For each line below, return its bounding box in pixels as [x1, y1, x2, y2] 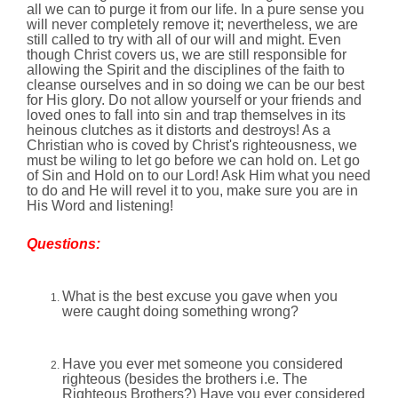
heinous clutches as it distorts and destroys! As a [27, 123, 330, 139]
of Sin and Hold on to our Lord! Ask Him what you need [27, 168, 370, 184]
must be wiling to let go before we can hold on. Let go [27, 153, 360, 169]
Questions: [27, 236, 100, 252]
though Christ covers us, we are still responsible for [27, 47, 346, 63]
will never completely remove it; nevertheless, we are [27, 17, 358, 33]
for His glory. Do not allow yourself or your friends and [27, 92, 362, 108]
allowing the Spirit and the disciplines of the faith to [27, 62, 345, 78]
